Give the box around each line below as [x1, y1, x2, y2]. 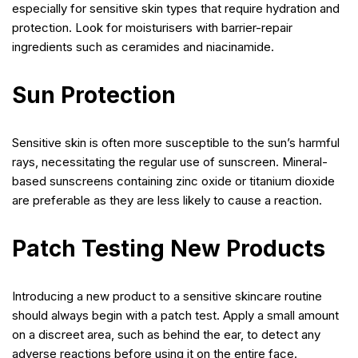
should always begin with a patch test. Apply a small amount [12, 307, 339, 323]
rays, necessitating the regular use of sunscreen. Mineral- [12, 153, 328, 169]
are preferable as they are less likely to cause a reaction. [12, 192, 322, 208]
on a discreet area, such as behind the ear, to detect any [12, 326, 320, 342]
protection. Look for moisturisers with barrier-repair [12, 19, 292, 35]
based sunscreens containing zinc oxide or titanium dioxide [12, 173, 335, 189]
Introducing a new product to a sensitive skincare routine [12, 288, 322, 304]
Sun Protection [12, 81, 176, 109]
